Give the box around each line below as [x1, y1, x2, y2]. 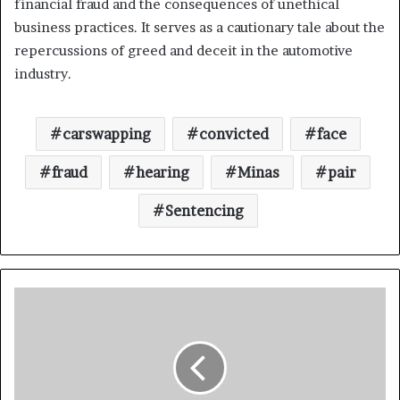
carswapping [62, 124, 151, 143]
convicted [198, 124, 269, 143]
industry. [14, 64, 71, 82]
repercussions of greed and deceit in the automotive [14, 41, 353, 59]
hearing [136, 162, 189, 181]
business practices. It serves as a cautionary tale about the [14, 18, 385, 36]
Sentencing [164, 201, 244, 220]
